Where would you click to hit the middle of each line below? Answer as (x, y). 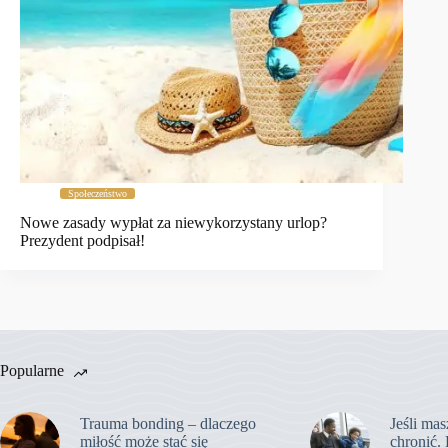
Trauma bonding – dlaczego (168, 423)
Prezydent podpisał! (82, 240)
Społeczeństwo (97, 194)
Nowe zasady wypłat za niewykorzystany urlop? (173, 222)
